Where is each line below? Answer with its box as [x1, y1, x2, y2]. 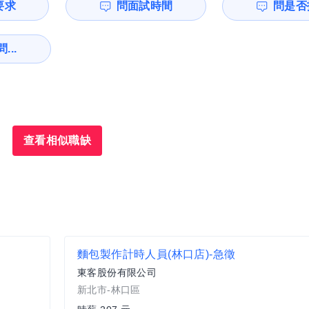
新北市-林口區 [77, 284, 141, 296]
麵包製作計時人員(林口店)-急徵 [77, 248, 236, 261]
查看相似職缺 [23, 134, 92, 147]
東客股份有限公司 [77, 267, 157, 279]
